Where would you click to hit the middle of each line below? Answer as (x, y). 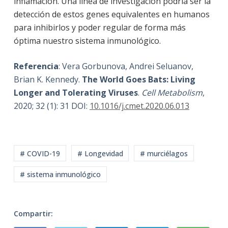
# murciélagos (164, 153)
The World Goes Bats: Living (138, 80)
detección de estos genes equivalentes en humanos (111, 15)
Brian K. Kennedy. (48, 80)
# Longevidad (100, 153)
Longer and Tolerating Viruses (76, 93)
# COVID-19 (40, 153)
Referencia (36, 66)
